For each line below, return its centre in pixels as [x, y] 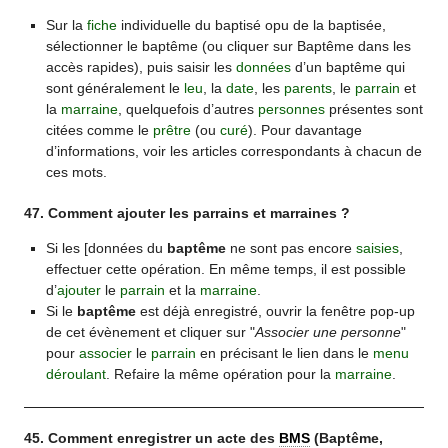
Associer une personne [327, 331]
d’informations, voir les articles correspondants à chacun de [233, 150]
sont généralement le [114, 87]
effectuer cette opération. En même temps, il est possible [225, 268]
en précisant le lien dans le [284, 352]
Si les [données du [106, 247]
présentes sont [373, 108]
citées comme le [99, 129]
